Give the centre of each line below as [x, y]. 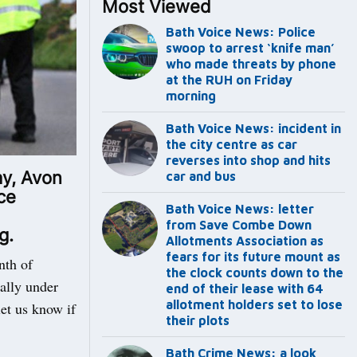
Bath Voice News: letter [240, 209]
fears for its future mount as [253, 257]
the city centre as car [231, 145]
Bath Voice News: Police [241, 32]
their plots [198, 321]
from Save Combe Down [239, 225]
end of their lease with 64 [245, 289]
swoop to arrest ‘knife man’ [250, 48]
